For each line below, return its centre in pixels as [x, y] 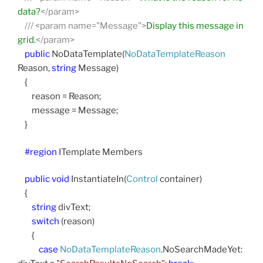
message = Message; [68, 111]
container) [180, 179]
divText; [73, 208]
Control [142, 179]
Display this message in [195, 26]
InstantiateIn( [98, 179]
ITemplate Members [100, 152]
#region [37, 152]
